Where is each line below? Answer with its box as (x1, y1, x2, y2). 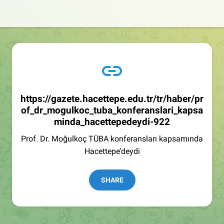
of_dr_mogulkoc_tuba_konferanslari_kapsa (21, 104, 203, 116)
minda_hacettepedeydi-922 (54, 116, 170, 127)
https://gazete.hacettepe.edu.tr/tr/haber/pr (20, 93, 203, 104)
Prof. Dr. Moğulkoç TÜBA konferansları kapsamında (21, 134, 203, 143)
